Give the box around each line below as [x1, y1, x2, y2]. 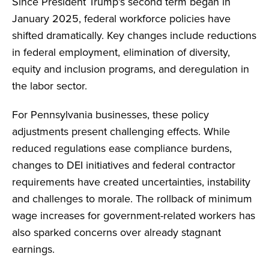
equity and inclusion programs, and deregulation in [12, 61, 249, 76]
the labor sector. [12, 78, 87, 93]
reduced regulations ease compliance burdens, [12, 141, 232, 156]
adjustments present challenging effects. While [12, 124, 230, 139]
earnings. [12, 241, 55, 256]
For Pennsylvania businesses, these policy [12, 107, 209, 122]
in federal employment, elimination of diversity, [12, 44, 230, 59]
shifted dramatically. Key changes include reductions [12, 28, 256, 43]
